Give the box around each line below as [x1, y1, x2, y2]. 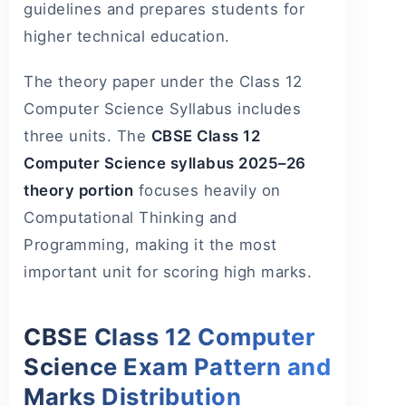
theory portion [24, 181, 133, 200]
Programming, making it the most [24, 236, 277, 255]
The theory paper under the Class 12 [24, 72, 303, 92]
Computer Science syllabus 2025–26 [24, 154, 306, 173]
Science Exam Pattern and [24, 353, 331, 382]
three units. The [24, 127, 151, 146]
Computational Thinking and [24, 208, 237, 227]
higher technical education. [24, 27, 230, 46]
